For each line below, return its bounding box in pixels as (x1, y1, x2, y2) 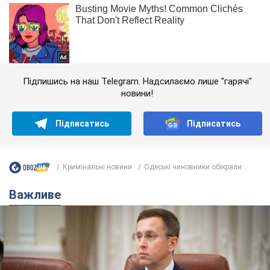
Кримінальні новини (63, 163, 132, 172)
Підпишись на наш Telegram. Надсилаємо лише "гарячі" (22, 75, 252, 87)
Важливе (17, 187, 61, 202)
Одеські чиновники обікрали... (144, 163, 247, 172)
